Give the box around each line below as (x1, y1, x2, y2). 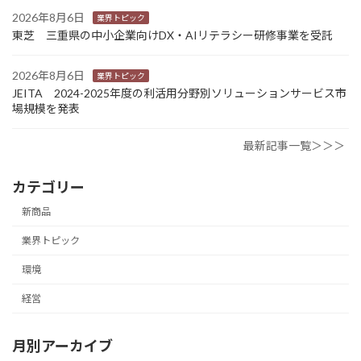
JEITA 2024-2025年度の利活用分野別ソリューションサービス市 (12, 85, 346, 100)
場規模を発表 (12, 101, 80, 115)
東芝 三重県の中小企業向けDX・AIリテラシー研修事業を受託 (12, 27, 333, 42)
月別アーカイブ (12, 337, 113, 355)
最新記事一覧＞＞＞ (243, 138, 345, 152)
